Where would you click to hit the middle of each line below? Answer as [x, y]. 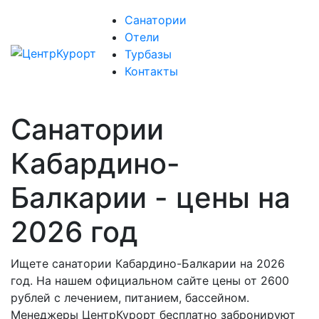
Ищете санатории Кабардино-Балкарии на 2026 [148, 263]
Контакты [151, 71]
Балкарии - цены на [151, 198]
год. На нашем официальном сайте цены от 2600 [150, 281]
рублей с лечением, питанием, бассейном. [130, 298]
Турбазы [148, 54]
